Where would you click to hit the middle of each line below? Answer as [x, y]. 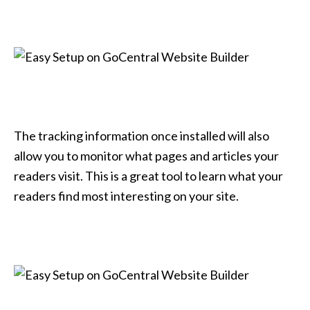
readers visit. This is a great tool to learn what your [148, 175]
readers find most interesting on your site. [126, 195]
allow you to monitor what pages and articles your [146, 155]
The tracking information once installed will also [142, 135]
